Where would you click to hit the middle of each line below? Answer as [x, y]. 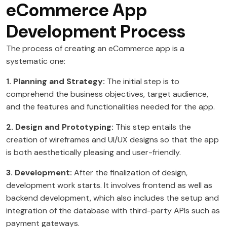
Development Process [96, 32]
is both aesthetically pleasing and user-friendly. [93, 153]
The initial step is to [142, 82]
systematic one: [36, 61]
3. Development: [39, 173]
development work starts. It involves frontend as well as [109, 185]
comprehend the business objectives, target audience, [107, 94]
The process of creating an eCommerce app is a [95, 49]
